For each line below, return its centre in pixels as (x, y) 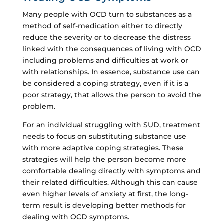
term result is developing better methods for (104, 205)
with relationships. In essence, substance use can (111, 72)
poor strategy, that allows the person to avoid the (112, 95)
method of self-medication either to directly (102, 26)
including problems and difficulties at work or (105, 60)
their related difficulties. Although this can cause (110, 182)
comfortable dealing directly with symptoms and (111, 171)
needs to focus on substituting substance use (104, 136)
